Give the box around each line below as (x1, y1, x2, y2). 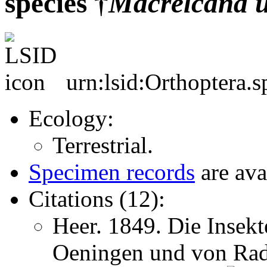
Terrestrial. (52, 132, 153, 158)
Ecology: (29, 105, 114, 131)
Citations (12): (29, 185, 165, 212)
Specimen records (29, 159, 195, 185)
